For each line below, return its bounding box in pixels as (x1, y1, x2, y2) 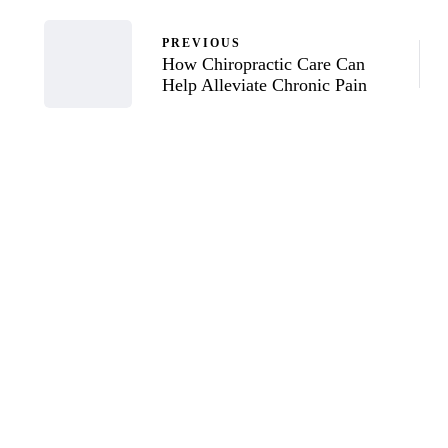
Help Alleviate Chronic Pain (162, 74, 367, 95)
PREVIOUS (162, 35, 241, 50)
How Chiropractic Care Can (162, 53, 365, 74)
